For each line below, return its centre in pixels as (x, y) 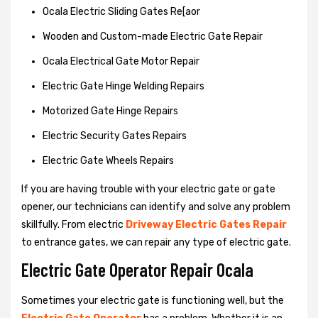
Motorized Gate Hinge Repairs (110, 111)
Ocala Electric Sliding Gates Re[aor (121, 11)
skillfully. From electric (73, 224)
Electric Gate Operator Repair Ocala (137, 269)
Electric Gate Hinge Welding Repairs (124, 86)
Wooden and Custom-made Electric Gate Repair (153, 36)
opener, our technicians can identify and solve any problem (156, 207)
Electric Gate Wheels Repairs (108, 160)
